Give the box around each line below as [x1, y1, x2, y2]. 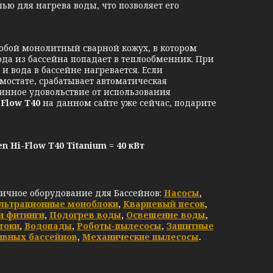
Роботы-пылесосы [76, 220, 161, 232]
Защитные [166, 220, 214, 232]
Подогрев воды [49, 209, 121, 221]
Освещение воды [126, 209, 205, 221]
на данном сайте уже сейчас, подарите [43, 97, 216, 108]
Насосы [163, 187, 199, 199]
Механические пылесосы [82, 231, 199, 243]
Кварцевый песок [122, 198, 205, 210]
